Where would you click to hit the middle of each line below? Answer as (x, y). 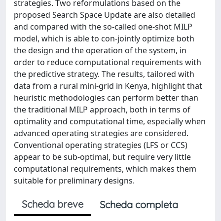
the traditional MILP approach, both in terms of (102, 110)
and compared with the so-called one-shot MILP (103, 27)
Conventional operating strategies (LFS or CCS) (101, 145)
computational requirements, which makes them (105, 169)
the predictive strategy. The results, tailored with (104, 74)
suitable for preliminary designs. (74, 181)
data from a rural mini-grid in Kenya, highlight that (108, 86)
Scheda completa (139, 204)
